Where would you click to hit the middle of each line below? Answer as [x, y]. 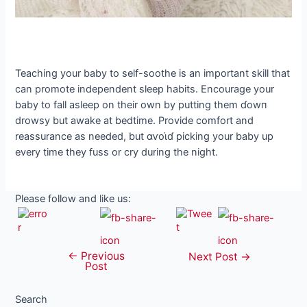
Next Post [215, 256]
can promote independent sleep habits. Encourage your [145, 89]
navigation [62, 272]
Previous [101, 256]
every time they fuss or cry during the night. [117, 152]
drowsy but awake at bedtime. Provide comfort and [135, 121]
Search [32, 299]
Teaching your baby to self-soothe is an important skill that [153, 74]
